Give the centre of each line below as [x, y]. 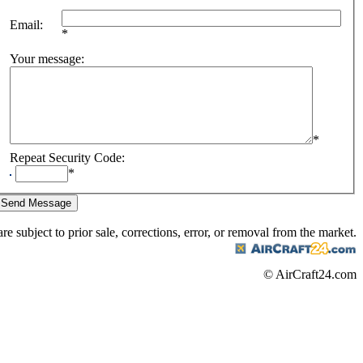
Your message [45, 59]
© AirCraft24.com [310, 274]
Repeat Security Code [66, 158]
